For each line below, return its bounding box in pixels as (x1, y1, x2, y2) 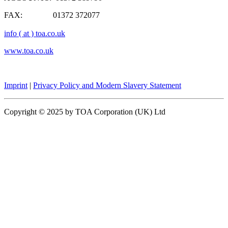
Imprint (4, 80, 27, 90)
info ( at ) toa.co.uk (4, 28, 65, 38)
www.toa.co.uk (4, 46, 53, 55)
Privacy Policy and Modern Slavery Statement (33, 80, 181, 90)
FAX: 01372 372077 (4, 10, 100, 19)
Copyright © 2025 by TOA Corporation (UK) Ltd (4, 107, 165, 116)
